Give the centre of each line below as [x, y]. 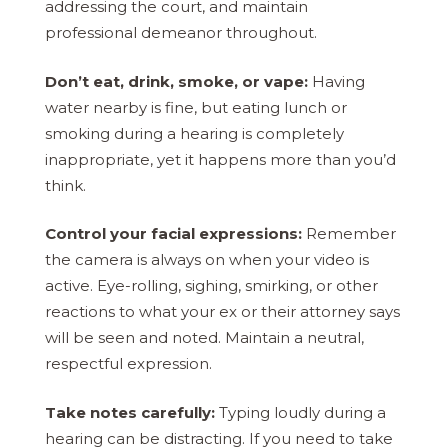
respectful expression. [128, 364]
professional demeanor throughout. [181, 33]
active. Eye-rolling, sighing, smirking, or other [211, 286]
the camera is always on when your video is [207, 260]
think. [65, 185]
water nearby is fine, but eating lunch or [196, 107]
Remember [349, 234]
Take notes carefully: [130, 412]
